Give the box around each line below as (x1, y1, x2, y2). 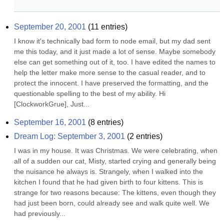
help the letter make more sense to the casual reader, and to (14, 68, 205, 76)
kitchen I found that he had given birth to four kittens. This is (14, 178, 203, 186)
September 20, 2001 (14, 22, 86, 31)
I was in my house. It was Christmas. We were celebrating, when (14, 146, 217, 154)
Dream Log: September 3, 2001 (14, 132, 125, 140)
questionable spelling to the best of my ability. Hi (14, 89, 165, 97)
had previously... (14, 209, 65, 217)
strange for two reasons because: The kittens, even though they (14, 188, 216, 196)
